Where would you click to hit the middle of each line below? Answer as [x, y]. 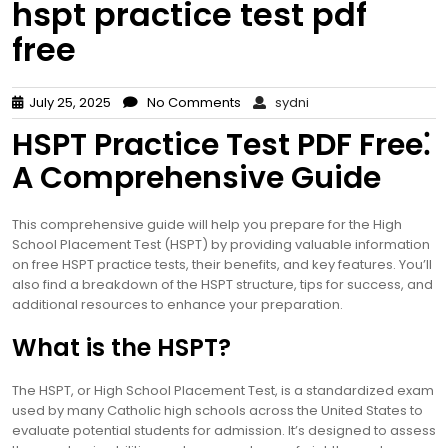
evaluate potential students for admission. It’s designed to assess [224, 430]
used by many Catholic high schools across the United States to [217, 410]
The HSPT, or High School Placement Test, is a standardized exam [223, 390]
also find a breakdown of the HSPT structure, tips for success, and [222, 284]
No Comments [189, 102]
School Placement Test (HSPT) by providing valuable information [221, 244]
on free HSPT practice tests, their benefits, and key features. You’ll [222, 264]
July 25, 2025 [67, 102]
